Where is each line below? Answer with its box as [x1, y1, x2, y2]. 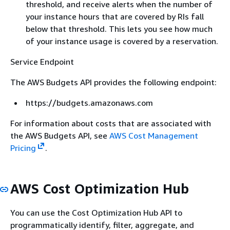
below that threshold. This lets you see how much [26, 23, 213, 34]
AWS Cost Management [109, 130, 198, 141]
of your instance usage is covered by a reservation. [26, 35, 218, 46]
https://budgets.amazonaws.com [26, 97, 153, 108]
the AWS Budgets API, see [10, 130, 109, 141]
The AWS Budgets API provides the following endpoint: [10, 76, 217, 87]
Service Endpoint [10, 56, 74, 67]
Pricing [10, 142, 36, 153]
